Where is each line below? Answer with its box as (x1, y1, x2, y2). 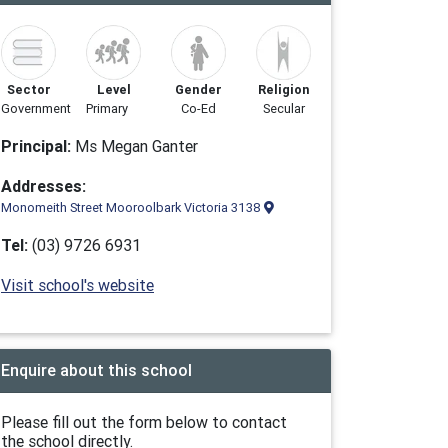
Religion (257, 81, 310, 98)
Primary (86, 100, 128, 117)
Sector (6, 81, 51, 98)
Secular (262, 100, 305, 117)
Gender (175, 81, 222, 98)
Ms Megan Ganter (71, 136, 198, 156)
